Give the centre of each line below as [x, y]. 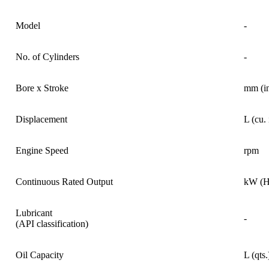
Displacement [41, 119]
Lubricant [34, 213]
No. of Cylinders [47, 57]
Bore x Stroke [42, 88]
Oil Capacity [40, 255]
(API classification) [52, 224]
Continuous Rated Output [64, 182]
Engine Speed [42, 151]
